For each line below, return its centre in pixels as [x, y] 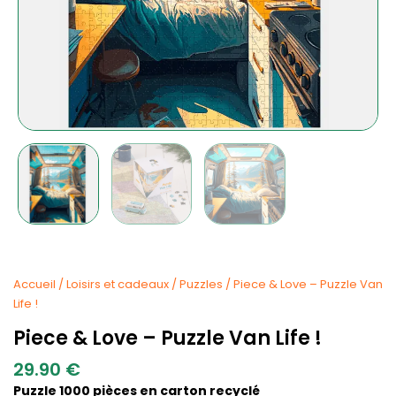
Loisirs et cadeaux [118, 284]
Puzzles [201, 284]
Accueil [34, 284]
